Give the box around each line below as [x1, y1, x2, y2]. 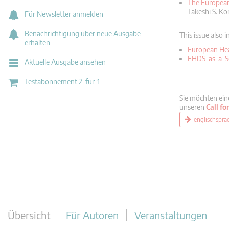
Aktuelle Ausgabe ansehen [25, 57, 106, 66]
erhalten [25, 38, 50, 47]
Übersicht [8, 209, 50, 221]
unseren [179, 103, 206, 111]
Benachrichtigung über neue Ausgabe [25, 29, 141, 38]
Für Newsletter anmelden [25, 9, 103, 18]
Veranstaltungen [134, 209, 207, 221]
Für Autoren [66, 209, 119, 221]
